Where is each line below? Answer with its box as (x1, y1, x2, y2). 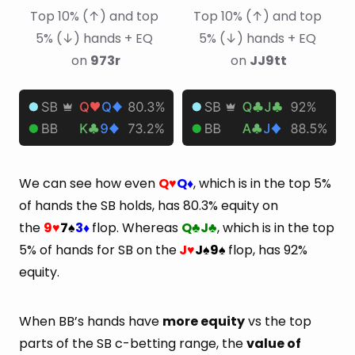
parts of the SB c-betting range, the (19, 334, 246, 353)
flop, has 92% (228, 240, 307, 259)
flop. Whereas (92, 218, 181, 237)
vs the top (245, 311, 311, 330)
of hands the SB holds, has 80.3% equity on (19, 196, 278, 215)
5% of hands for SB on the (19, 240, 177, 259)
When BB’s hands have (19, 311, 162, 330)
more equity (162, 311, 245, 330)
